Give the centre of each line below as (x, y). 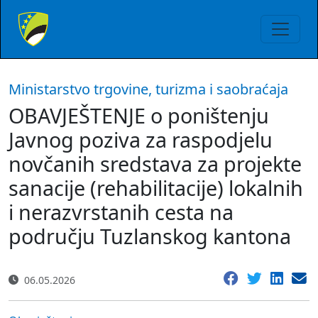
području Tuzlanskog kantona (150, 236)
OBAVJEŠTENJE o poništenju (139, 115)
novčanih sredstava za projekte (155, 164)
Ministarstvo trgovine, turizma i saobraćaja (148, 89)
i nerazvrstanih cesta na (121, 212)
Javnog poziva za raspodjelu (141, 139)
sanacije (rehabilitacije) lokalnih (156, 188)
